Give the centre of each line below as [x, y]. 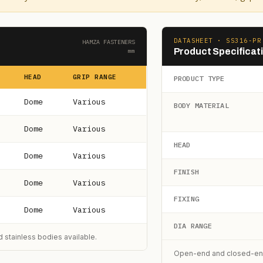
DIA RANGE [193, 226]
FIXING [186, 199]
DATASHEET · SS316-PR [218, 41]
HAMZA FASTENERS [108, 42]
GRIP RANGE [95, 77]
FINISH [186, 172]
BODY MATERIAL [201, 105]
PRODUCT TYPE [199, 78]
